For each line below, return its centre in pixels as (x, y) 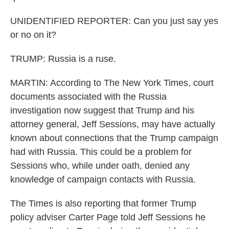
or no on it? (33, 35)
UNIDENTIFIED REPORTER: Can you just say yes (114, 21)
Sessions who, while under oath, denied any (100, 166)
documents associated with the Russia (88, 97)
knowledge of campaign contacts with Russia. (103, 179)
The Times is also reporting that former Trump (103, 203)
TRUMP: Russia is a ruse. (63, 59)
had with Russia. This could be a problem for (101, 152)
